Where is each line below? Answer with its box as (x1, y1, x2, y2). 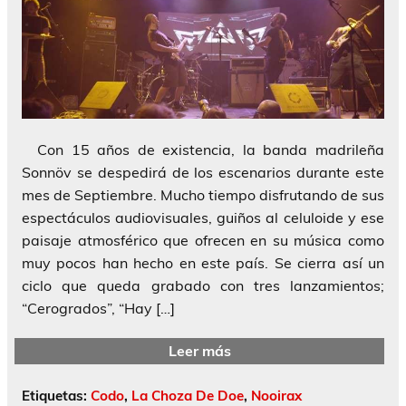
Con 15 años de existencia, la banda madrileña (22, 140, 384, 159)
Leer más (168, 341, 231, 360)
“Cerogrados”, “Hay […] (22, 299, 175, 318)
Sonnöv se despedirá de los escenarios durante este (22, 163, 384, 182)
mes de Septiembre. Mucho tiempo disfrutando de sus (22, 186, 384, 205)
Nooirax (251, 386, 302, 404)
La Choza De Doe (131, 386, 244, 404)
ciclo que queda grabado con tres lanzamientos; (22, 276, 384, 295)
